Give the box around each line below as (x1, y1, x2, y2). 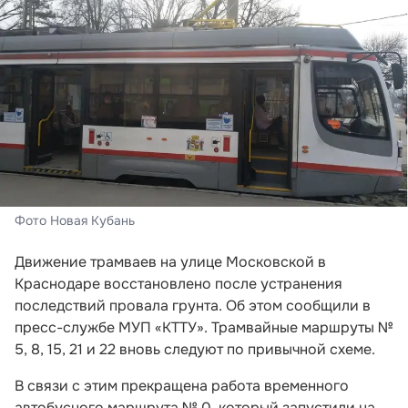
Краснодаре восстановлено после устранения (15, 273, 342, 293)
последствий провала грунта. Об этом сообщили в (15, 295, 371, 315)
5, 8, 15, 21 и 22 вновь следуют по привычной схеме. (15, 339, 375, 359)
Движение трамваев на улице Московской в (15, 251, 326, 271)
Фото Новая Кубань (15, 211, 135, 229)
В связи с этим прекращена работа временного (15, 375, 349, 395)
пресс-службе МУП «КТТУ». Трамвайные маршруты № (15, 317, 393, 337)
